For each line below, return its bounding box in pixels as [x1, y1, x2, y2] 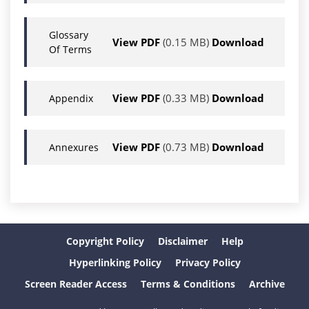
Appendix [49, 92, 93, 106]
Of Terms [49, 43, 92, 57]
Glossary [49, 28, 88, 42]
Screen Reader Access [24, 277, 127, 291]
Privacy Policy [175, 256, 241, 270]
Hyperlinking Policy [68, 256, 161, 270]
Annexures [49, 141, 99, 154]
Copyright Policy [66, 235, 144, 248]
